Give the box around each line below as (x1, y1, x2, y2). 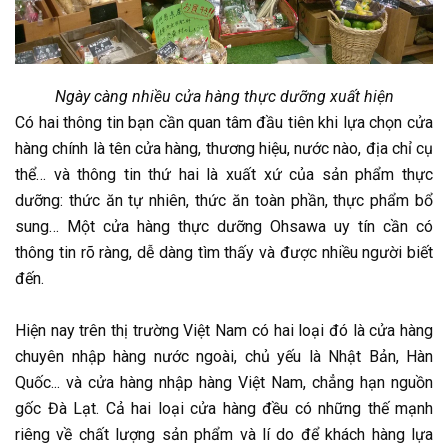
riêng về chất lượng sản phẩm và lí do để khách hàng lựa (15, 425, 433, 445)
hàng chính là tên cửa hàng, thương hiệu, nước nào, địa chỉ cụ (15, 139, 433, 159)
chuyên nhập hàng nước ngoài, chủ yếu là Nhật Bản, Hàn (15, 347, 433, 367)
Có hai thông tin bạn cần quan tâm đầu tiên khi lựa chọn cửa (15, 113, 433, 133)
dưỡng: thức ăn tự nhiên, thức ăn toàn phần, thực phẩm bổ (15, 191, 433, 211)
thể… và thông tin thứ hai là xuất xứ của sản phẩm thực (15, 165, 433, 185)
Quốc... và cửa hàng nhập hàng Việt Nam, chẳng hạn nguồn (15, 373, 433, 393)
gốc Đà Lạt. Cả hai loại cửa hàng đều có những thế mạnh (15, 399, 433, 419)
